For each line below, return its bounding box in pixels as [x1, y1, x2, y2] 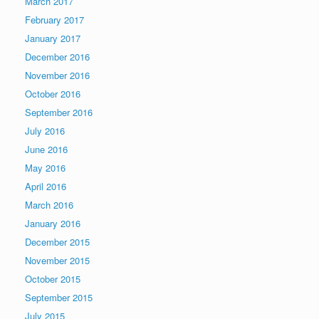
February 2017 [25, 13, 84, 27]
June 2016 [25, 142, 68, 157]
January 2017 [25, 31, 80, 46]
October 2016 [25, 87, 80, 101]
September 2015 [25, 291, 93, 305]
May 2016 [25, 161, 66, 175]
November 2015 [25, 253, 90, 268]
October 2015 [25, 272, 80, 286]
